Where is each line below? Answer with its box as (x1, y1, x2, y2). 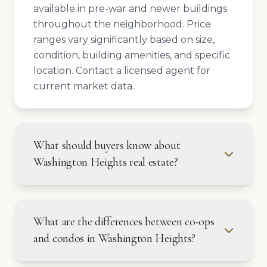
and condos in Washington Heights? (33, 231, 196, 246)
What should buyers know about (33, 138, 181, 153)
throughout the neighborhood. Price (33, 18, 211, 30)
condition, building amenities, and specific (33, 49, 230, 61)
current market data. (33, 80, 134, 92)
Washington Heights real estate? (33, 155, 178, 169)
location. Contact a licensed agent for (33, 65, 210, 76)
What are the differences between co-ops (33, 215, 215, 229)
